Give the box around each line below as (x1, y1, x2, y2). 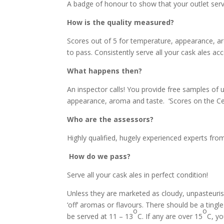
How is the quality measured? (67, 17, 174, 27)
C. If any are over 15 (137, 211, 203, 221)
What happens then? (67, 65, 142, 75)
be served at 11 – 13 (67, 211, 133, 221)
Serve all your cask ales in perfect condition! (67, 169, 208, 179)
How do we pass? (69, 151, 131, 161)
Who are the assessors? (67, 114, 154, 124)
